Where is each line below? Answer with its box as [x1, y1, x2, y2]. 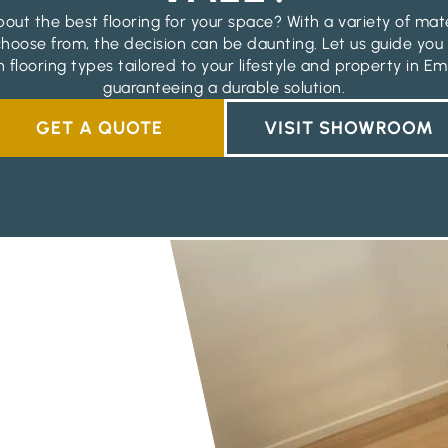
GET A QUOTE [35, 117, 163, 139]
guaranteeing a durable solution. [103, 78, 345, 97]
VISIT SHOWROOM [264, 117, 434, 139]
